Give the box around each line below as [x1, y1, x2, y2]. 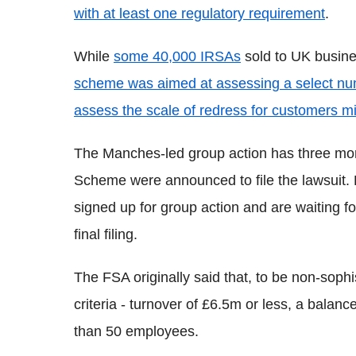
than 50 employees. [74, 323, 199, 340]
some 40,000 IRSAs [114, 48, 241, 65]
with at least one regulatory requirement [74, 6, 325, 22]
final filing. [74, 226, 137, 243]
